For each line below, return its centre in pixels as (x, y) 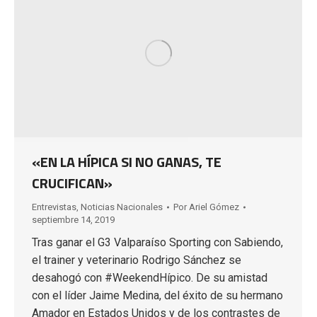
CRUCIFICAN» (72, 183)
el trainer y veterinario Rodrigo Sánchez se (137, 260)
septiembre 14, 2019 (73, 219)
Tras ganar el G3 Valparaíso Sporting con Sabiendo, (157, 242)
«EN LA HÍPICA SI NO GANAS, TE (127, 161)
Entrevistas (54, 207)
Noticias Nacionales (122, 207)
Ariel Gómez (214, 207)
